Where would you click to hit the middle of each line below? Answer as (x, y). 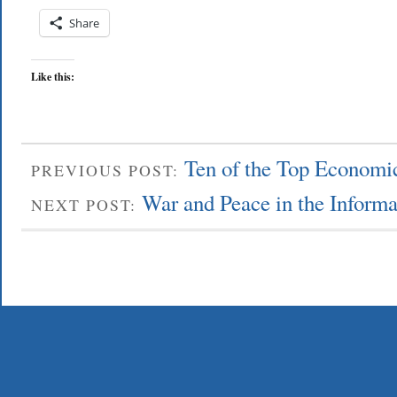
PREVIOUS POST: (108, 170)
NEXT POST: (86, 205)
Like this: (53, 76)
